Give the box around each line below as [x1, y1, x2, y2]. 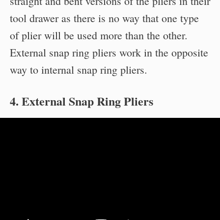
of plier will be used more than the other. [10, 28, 188, 42]
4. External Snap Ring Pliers [10, 92, 153, 110]
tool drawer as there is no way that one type [10, 11, 199, 25]
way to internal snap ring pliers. [10, 62, 147, 77]
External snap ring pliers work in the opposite [10, 45, 208, 59]
